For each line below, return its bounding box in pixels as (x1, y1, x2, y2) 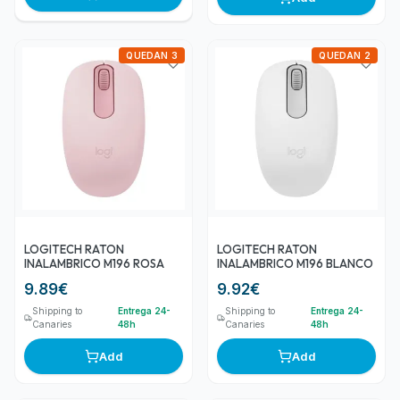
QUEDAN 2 (319, 49, 371, 61)
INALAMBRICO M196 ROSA (24, 255, 164, 271)
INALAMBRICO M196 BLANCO (217, 255, 373, 271)
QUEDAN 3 (126, 49, 178, 61)
